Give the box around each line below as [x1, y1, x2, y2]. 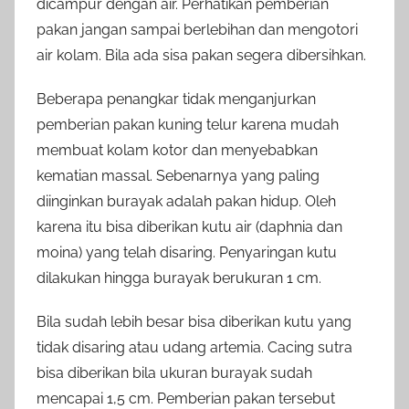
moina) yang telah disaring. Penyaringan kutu [37, 243, 337, 261]
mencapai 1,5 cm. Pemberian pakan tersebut [37, 389, 335, 407]
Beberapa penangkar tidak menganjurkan [37, 89, 316, 108]
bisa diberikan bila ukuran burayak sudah [37, 363, 312, 382]
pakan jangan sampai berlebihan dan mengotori [37, 20, 358, 38]
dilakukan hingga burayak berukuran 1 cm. [37, 268, 321, 287]
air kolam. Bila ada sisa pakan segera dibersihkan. [37, 46, 366, 64]
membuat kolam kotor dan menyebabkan [37, 141, 318, 159]
